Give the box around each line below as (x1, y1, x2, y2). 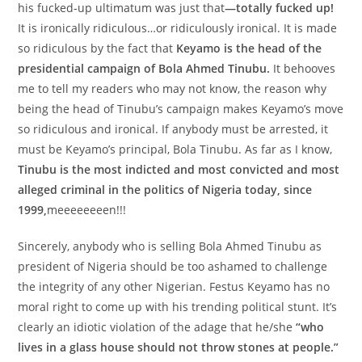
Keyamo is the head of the (176, 40, 322, 56)
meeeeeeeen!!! (47, 202, 127, 217)
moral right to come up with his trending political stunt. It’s (18, 299, 338, 314)
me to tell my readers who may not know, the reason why (18, 81, 327, 96)
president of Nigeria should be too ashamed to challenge (18, 259, 328, 274)
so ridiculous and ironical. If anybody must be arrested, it (18, 121, 329, 137)
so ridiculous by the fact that (18, 40, 177, 56)
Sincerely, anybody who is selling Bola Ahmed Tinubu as (18, 238, 322, 254)
